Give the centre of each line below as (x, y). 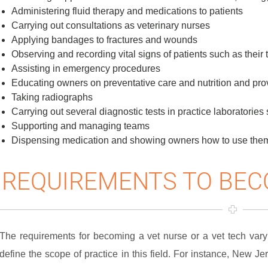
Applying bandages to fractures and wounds (104, 40)
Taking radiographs (52, 98)
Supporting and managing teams (80, 126)
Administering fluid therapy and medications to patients (127, 11)
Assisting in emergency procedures (86, 69)
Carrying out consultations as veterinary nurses (111, 26)
